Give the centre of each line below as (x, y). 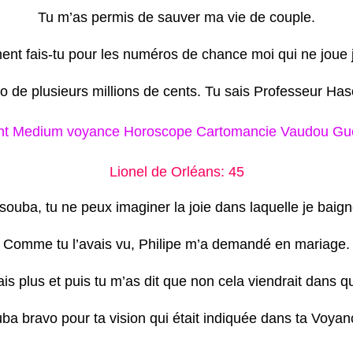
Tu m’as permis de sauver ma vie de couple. (176, 17)
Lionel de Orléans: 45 (176, 171)
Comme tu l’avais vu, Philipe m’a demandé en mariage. (176, 244)
